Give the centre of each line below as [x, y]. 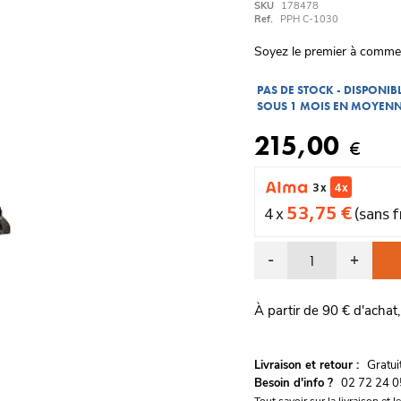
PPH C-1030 [309, 19]
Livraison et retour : [307, 365]
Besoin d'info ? [294, 383]
